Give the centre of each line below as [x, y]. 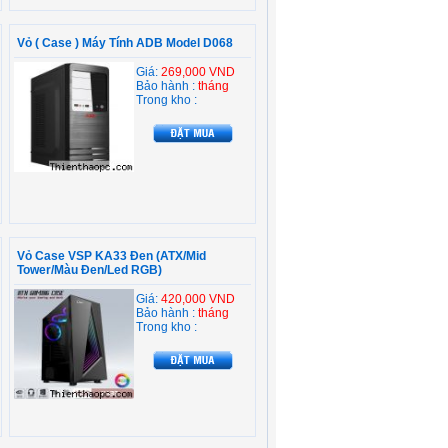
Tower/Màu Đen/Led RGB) [89, 270]
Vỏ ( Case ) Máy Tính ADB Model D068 [125, 43]
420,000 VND [198, 299]
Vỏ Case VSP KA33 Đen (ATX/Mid [111, 256]
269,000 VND [198, 72]
